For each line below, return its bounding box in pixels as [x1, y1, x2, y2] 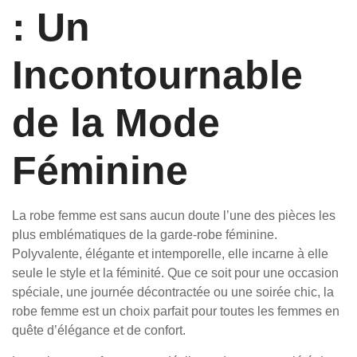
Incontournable [12, 53, 303, 97]
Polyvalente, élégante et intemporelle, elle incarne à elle [12, 247, 328, 261]
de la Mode [12, 100, 220, 145]
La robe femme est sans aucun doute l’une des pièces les [12, 209, 335, 222]
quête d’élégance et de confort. [12, 324, 186, 337]
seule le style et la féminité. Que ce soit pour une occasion [12, 266, 339, 280]
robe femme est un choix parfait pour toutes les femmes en [12, 304, 339, 318]
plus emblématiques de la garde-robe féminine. [12, 228, 277, 241]
